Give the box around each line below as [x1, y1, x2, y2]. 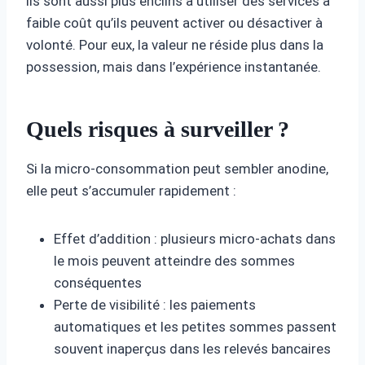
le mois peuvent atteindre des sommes [54, 252, 295, 269]
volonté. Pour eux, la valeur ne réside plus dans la [26, 36, 323, 53]
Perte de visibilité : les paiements [54, 296, 256, 313]
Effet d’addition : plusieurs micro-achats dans [54, 230, 336, 247]
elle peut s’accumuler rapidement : [26, 182, 236, 199]
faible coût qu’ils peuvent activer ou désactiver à [26, 14, 323, 31]
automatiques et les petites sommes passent [54, 318, 336, 335]
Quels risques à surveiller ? [26, 116, 289, 142]
